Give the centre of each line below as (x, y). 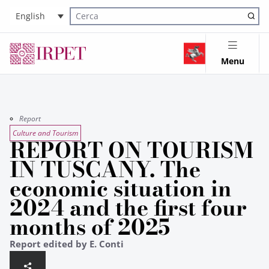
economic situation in (121, 189)
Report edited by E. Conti (67, 244)
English (30, 16)
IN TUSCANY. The (105, 169)
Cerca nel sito (93, 23)
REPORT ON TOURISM (131, 150)
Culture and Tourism (45, 133)
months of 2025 (90, 227)
